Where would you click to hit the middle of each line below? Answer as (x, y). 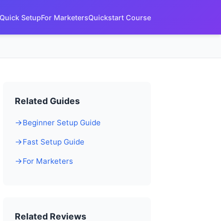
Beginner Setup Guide (62, 123)
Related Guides (47, 101)
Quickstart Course (120, 17)
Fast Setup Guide (54, 142)
